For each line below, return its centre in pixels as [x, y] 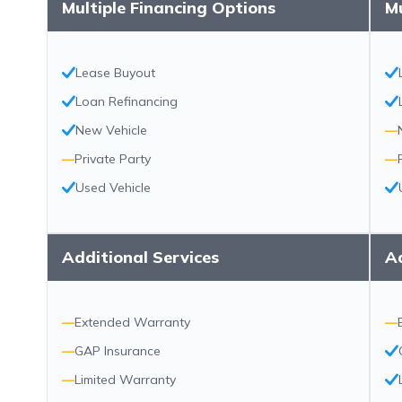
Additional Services [140, 257]
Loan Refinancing [127, 101]
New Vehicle [111, 130]
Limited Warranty [125, 380]
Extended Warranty [132, 322]
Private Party [113, 159]
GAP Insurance [118, 351]
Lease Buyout [115, 73]
